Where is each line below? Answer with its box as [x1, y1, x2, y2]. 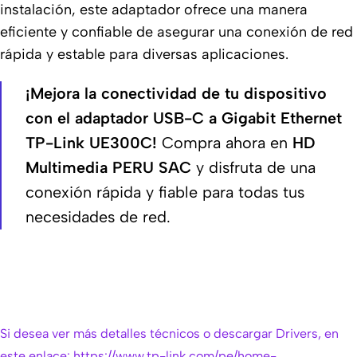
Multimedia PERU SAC [25, 158, 191, 178]
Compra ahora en [157, 133, 292, 153]
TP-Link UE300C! [25, 133, 157, 153]
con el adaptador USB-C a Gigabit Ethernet [25, 108, 342, 128]
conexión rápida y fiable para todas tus [25, 182, 304, 202]
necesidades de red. [25, 207, 171, 227]
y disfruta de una [191, 158, 316, 178]
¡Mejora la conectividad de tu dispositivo [25, 84, 327, 104]
